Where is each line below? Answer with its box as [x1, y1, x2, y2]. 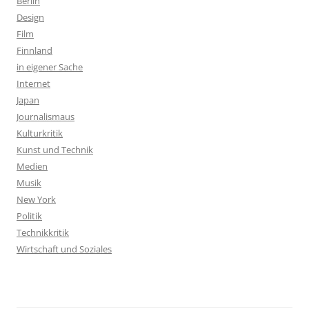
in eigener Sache [17, 61, 83, 73]
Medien [17, 160, 48, 172]
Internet [17, 77, 50, 90]
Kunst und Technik [17, 143, 93, 156]
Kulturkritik [17, 127, 63, 139]
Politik [17, 210, 42, 222]
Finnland [17, 44, 52, 57]
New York [17, 193, 56, 206]
